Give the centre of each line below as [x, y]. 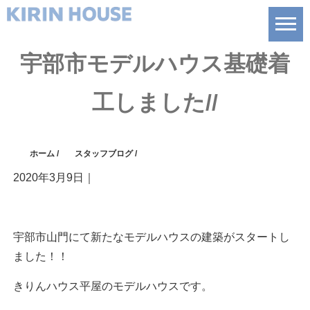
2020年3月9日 [48, 178]
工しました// [155, 103]
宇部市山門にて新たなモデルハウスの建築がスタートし [151, 237]
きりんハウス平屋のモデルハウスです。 [112, 286]
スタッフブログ [104, 154]
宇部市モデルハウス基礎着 [155, 64]
